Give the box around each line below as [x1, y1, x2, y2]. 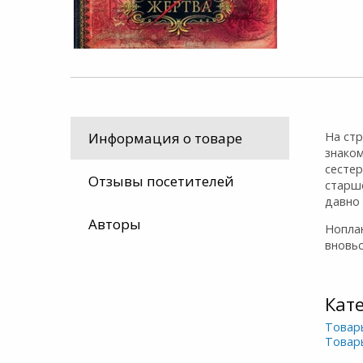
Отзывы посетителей [88, 172, 234, 191]
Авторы [88, 215, 141, 234]
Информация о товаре [88, 129, 242, 148]
